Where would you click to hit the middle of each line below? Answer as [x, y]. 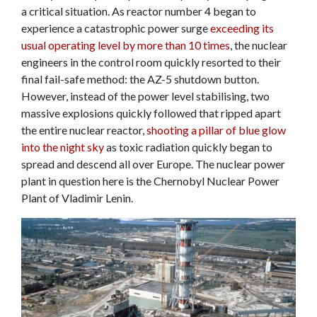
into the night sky [64, 146]
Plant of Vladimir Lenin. [77, 197]
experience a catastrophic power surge [116, 28]
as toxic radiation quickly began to [189, 146]
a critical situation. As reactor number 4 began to [139, 11]
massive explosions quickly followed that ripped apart [151, 113]
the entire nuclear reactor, [84, 129]
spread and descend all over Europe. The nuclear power [153, 163]
